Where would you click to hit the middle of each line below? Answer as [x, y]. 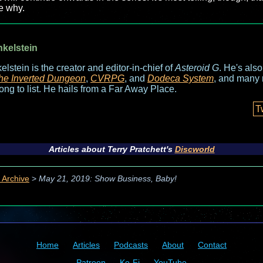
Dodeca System [181, 78]
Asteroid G [197, 68]
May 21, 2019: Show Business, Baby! [108, 179]
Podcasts [131, 245]
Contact [212, 245]
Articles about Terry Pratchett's [112, 149]
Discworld [195, 149]
